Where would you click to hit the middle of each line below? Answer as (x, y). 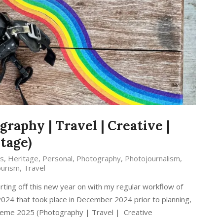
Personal (57, 159)
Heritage (23, 159)
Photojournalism (152, 159)
